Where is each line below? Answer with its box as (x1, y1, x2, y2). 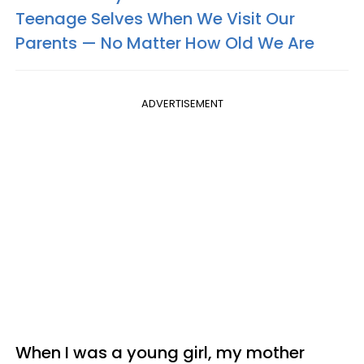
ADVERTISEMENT (141, 95, 223, 111)
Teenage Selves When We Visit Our (15, 6, 295, 30)
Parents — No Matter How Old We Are (15, 31, 314, 54)
